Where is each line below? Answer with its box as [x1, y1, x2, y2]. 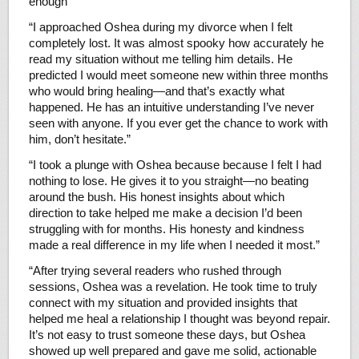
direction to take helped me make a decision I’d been [28, 206, 302, 220]
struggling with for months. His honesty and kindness [28, 222, 305, 236]
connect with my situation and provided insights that [28, 296, 297, 309]
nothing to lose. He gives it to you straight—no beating [28, 174, 309, 188]
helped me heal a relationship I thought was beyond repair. [28, 312, 330, 325]
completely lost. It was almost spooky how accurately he [28, 36, 324, 50]
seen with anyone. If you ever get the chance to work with [28, 116, 328, 130]
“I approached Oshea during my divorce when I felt [28, 20, 292, 34]
